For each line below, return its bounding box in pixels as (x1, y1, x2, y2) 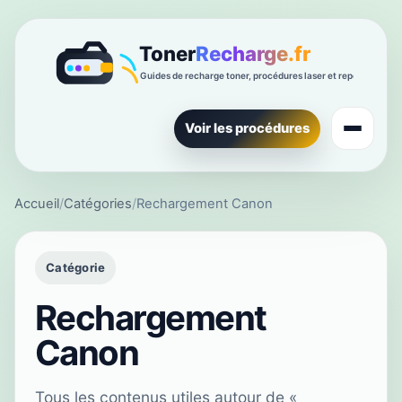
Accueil (14, 196, 59, 213)
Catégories (64, 196, 132, 213)
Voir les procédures (185, 119, 310, 136)
